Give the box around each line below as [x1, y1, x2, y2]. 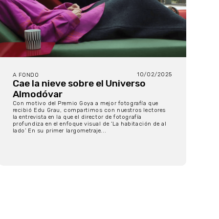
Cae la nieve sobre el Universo [12, 78, 146, 89]
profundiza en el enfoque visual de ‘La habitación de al [12, 120, 167, 128]
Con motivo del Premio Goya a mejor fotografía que [12, 100, 158, 107]
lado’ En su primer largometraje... [12, 127, 107, 134]
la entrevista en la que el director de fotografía [12, 113, 142, 121]
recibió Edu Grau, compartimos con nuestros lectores [12, 107, 166, 114]
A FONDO [12, 71, 39, 79]
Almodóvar [12, 88, 63, 100]
